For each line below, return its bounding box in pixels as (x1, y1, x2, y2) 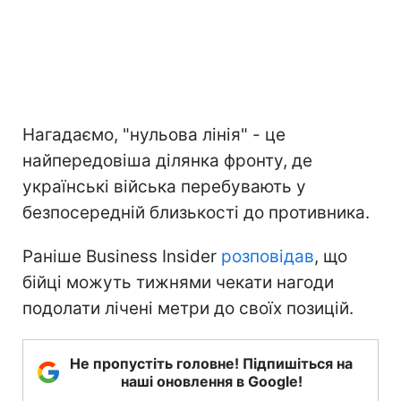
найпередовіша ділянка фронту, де (22, 149, 312, 171)
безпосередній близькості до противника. (22, 201, 370, 223)
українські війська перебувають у (22, 175, 306, 197)
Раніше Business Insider (22, 245, 221, 267)
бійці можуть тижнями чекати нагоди (22, 271, 334, 293)
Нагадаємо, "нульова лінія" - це (22, 124, 286, 145)
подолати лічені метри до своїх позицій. (22, 297, 354, 319)
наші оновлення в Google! (120, 371, 303, 390)
